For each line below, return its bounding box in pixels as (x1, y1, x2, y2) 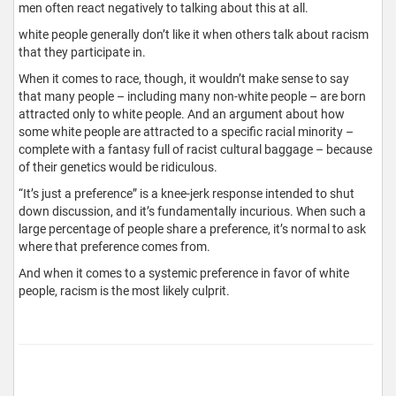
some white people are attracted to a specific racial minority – (19, 125, 354, 140)
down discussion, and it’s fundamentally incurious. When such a (19, 204, 366, 219)
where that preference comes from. (19, 240, 210, 255)
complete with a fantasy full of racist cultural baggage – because (19, 142, 372, 157)
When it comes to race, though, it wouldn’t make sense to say (19, 72, 349, 87)
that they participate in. (19, 45, 146, 60)
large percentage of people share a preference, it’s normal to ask (19, 222, 366, 237)
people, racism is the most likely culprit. (19, 284, 230, 299)
